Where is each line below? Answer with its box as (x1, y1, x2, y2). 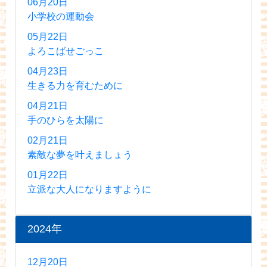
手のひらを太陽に (27, 114, 104, 125)
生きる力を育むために (27, 80, 123, 91)
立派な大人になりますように (27, 184, 151, 194)
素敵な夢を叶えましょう (27, 149, 132, 160)
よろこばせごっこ (27, 45, 104, 56)
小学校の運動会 (27, 11, 94, 21)
